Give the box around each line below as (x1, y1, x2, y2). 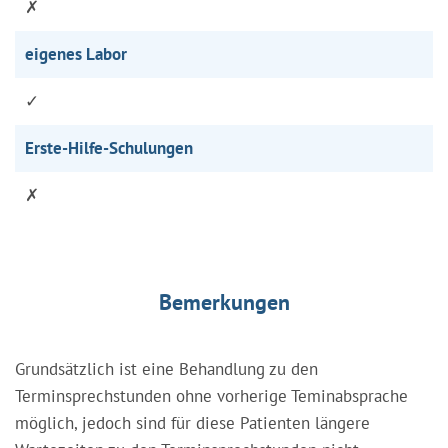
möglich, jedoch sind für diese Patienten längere (15, 411, 370, 434)
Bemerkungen (158, 287, 290, 316)
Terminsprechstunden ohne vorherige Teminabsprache (15, 384, 408, 407)
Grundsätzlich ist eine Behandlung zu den (15, 357, 318, 380)
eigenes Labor (25, 42, 127, 65)
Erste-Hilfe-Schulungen (25, 136, 193, 159)
